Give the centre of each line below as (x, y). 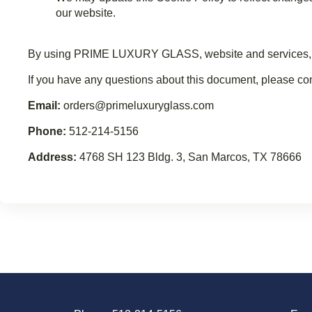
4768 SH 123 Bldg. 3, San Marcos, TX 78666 (189, 157)
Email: (44, 106)
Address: (52, 157)
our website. (86, 13)
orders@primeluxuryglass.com (137, 106)
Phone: (47, 132)
